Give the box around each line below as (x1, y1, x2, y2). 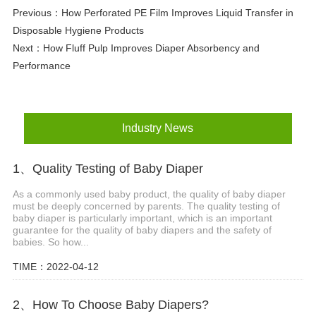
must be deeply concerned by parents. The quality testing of (12, 200, 280, 212)
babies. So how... (12, 236, 89, 248)
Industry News (122, 122, 194, 135)
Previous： (12, 7, 61, 19)
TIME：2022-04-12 (12, 260, 99, 272)
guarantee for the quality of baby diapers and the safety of (12, 224, 272, 236)
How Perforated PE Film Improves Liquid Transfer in (61, 7, 293, 19)
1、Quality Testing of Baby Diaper (12, 162, 203, 176)
